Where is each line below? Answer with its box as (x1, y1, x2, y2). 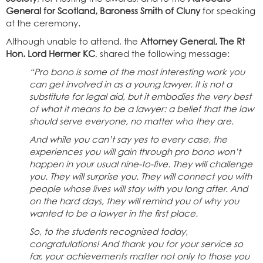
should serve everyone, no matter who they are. (29, 117, 234, 126)
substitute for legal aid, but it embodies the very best (29, 92, 251, 102)
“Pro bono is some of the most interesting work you (29, 68, 245, 77)
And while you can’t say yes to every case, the (29, 135, 227, 144)
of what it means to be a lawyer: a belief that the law (29, 104, 254, 114)
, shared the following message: (95, 49, 230, 59)
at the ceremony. (6, 19, 80, 28)
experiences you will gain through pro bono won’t (29, 147, 241, 157)
